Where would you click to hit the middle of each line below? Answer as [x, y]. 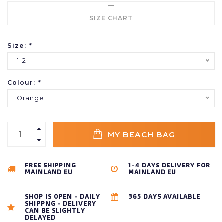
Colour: [22, 83]
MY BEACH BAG [140, 134]
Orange [30, 98]
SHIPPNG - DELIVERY [60, 203]
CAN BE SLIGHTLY [55, 210]
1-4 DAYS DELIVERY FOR [169, 165]
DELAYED [40, 217]
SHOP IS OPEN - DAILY [62, 196]
